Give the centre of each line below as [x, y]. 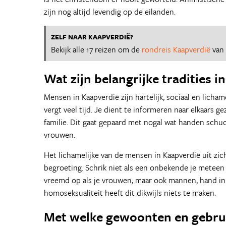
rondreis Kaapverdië [176, 49]
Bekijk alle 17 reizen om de [96, 49]
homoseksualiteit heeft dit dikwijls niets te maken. [130, 193]
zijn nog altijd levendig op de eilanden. [110, 12]
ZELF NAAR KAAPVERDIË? [92, 37]
